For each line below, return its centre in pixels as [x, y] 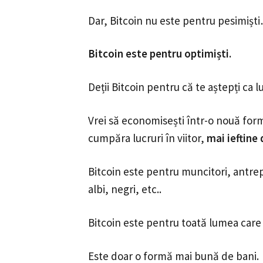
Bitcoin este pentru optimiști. [160, 54]
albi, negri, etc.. [125, 189]
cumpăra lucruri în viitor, [148, 138]
